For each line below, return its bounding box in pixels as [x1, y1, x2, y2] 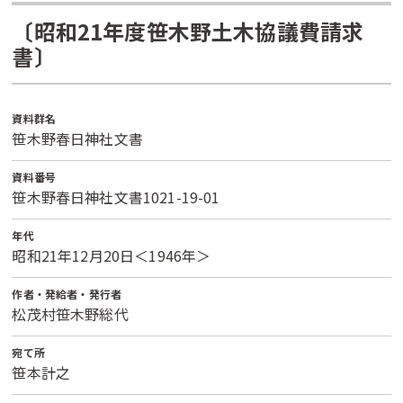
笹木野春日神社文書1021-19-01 [12, 186, 220, 208]
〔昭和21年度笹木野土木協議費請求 [12, 15, 364, 47]
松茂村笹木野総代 [12, 303, 129, 325]
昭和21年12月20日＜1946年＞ [12, 245, 211, 266]
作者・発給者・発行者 [12, 286, 122, 301]
